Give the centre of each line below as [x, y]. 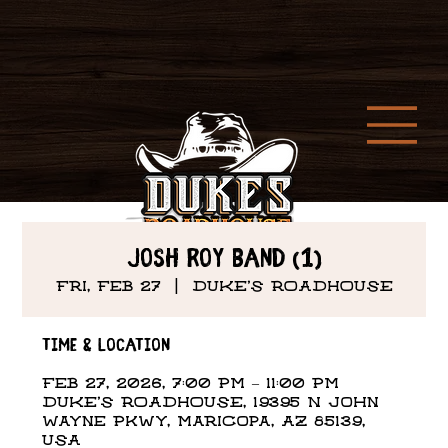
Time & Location [106, 345]
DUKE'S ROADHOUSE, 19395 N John [211, 402]
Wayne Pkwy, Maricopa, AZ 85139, [204, 421]
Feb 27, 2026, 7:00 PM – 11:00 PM [191, 383]
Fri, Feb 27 [108, 286]
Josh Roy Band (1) [224, 259]
